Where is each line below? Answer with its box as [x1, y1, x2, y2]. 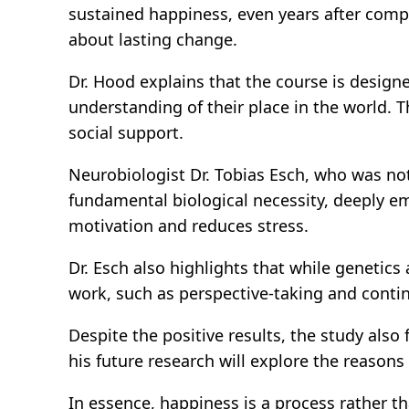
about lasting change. [68, 27, 238, 50]
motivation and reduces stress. [68, 214, 309, 236]
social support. [68, 121, 184, 143]
